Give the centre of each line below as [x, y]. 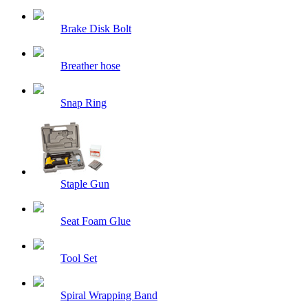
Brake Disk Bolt [96, 29]
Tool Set [79, 258]
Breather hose [90, 66]
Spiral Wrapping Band [109, 296]
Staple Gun [85, 184]
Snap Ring [84, 103]
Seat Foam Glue [96, 221]
